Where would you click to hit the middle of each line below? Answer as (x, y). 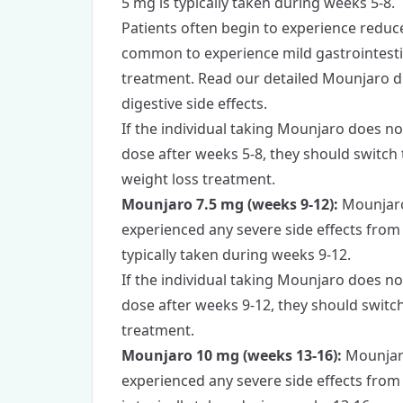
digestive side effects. (194, 104)
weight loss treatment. (198, 179)
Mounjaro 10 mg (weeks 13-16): (232, 356)
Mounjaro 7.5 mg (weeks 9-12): (230, 205)
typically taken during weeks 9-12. (236, 255)
